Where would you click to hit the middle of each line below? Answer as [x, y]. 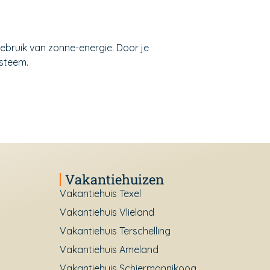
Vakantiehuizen [114, 179]
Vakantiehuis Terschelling [115, 231]
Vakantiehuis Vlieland [107, 212]
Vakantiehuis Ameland [109, 249]
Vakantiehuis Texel [100, 193]
